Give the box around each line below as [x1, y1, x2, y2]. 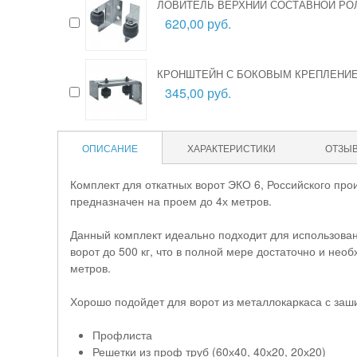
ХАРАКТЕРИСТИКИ [187, 141, 276, 155]
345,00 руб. [165, 84, 231, 102]
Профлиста [92, 327, 152, 343]
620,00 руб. [165, 14, 231, 33]
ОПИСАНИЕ [82, 141, 138, 155]
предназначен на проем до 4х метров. [70, 193, 272, 209]
